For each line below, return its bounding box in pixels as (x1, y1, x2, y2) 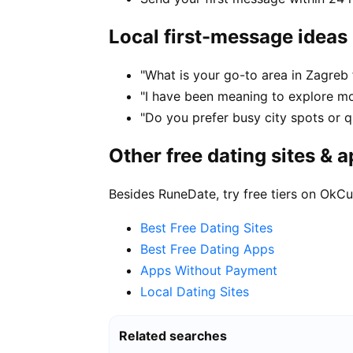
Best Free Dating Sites (140, 219, 273, 236)
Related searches (119, 327, 227, 344)
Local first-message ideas (109, 25, 347, 49)
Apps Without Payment (140, 262, 277, 278)
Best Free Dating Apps (140, 240, 274, 257)
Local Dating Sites (140, 283, 249, 299)
